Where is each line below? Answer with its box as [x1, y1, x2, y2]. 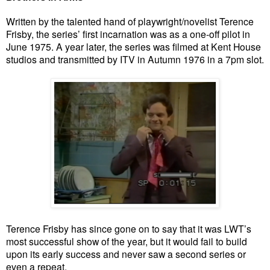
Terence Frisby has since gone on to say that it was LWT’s [6, 221, 251, 235]
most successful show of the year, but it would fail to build [6, 234, 247, 248]
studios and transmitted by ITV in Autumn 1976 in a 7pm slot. [6, 52, 264, 66]
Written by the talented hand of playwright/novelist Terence [6, 14, 254, 28]
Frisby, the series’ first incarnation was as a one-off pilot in [6, 27, 250, 40]
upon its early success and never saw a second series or [6, 246, 246, 260]
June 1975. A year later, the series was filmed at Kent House [6, 39, 261, 53]
